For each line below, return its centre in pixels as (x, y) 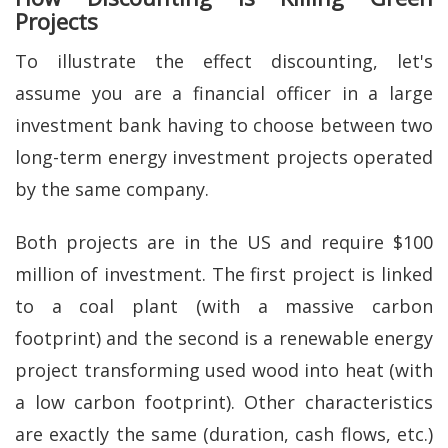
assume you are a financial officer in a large (224, 93)
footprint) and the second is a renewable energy (224, 337)
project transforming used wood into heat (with (224, 369)
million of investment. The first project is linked (224, 273)
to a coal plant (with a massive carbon (224, 305)
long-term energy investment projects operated (224, 157)
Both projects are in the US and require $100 (224, 241)
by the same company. (112, 189)
